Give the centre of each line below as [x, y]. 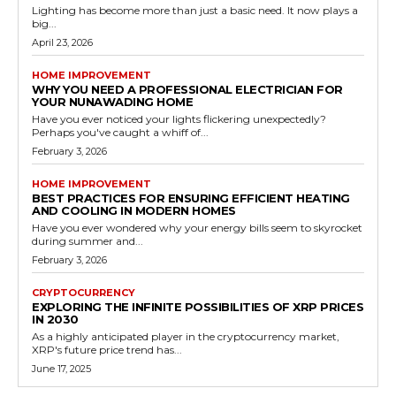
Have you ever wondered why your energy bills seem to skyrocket [197, 228]
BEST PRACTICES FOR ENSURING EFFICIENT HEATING [191, 198]
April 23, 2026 [62, 43]
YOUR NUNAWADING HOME [112, 102]
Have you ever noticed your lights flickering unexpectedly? [179, 119]
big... [44, 24]
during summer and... [88, 241]
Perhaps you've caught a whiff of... [120, 133]
